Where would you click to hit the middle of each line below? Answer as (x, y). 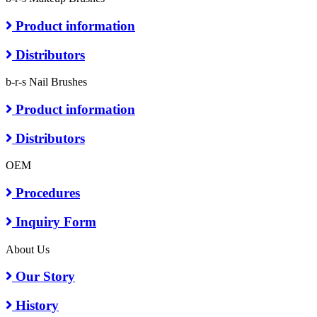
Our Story (44, 277)
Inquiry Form (54, 221)
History (35, 305)
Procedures (46, 193)
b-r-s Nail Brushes (46, 82)
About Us (28, 249)
